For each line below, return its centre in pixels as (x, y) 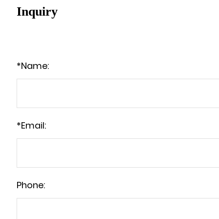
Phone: (31, 185)
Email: (33, 125)
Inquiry (37, 11)
